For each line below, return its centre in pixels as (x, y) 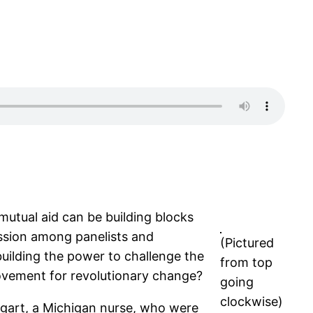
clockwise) (252, 302)
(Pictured (247, 243)
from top (246, 263)
